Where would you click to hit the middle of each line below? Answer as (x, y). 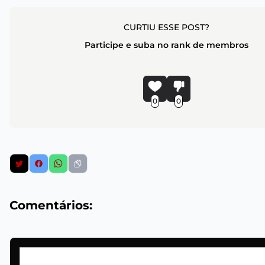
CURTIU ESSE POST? (167, 28)
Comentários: (51, 206)
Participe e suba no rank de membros (167, 45)
